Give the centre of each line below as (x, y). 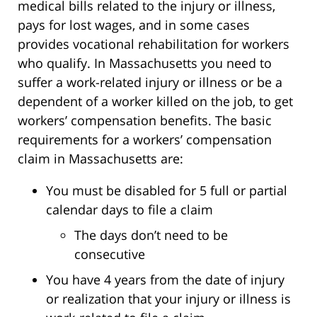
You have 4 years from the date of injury (165, 279)
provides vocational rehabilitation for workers (154, 44)
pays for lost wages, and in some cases (134, 24)
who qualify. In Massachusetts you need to (145, 63)
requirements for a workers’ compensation (145, 139)
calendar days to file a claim (129, 209)
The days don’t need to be (151, 235)
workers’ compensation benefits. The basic (145, 120)
